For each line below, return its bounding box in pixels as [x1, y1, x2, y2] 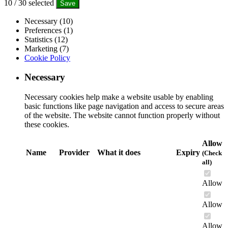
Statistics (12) [24, 35, 68, 44]
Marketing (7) [24, 44, 69, 53]
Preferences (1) [24, 25, 73, 35]
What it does [97, 148, 140, 157]
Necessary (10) [24, 16, 73, 25]
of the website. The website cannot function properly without [24, 111, 220, 120]
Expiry [176, 148, 200, 157]
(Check [202, 149, 222, 157]
